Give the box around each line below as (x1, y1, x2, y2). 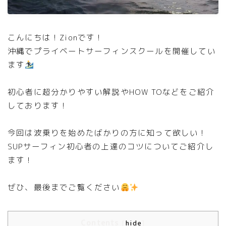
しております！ (8, 100, 69, 111)
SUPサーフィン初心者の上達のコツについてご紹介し (8, 141, 214, 152)
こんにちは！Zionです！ (8, 32, 104, 43)
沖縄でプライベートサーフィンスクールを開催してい (8, 45, 216, 57)
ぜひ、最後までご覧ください (8, 182, 121, 193)
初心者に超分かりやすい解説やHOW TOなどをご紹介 (8, 86, 215, 98)
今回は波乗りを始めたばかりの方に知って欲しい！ (8, 127, 207, 139)
